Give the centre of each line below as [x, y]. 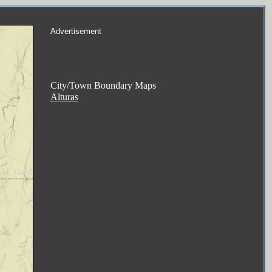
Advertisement [76, 31]
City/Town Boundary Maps [103, 85]
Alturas [64, 97]
